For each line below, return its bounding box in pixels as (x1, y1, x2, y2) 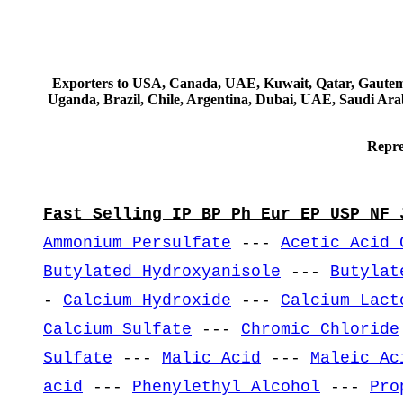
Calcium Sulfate (43, 319, 192, 338)
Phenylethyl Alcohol (132, 377, 320, 396)
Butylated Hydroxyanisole (43, 262, 281, 281)
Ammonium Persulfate (43, 233, 231, 252)
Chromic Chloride (241, 319, 399, 338)
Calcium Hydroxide (63, 291, 231, 309)
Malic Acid (162, 348, 261, 367)
